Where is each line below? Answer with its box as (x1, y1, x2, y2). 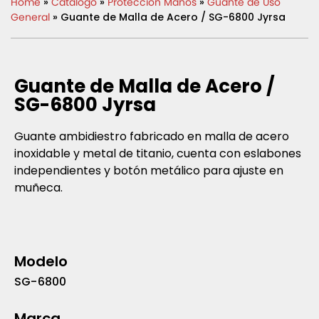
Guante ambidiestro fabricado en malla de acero (14, 128, 289, 145)
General (11, 10, 50, 25)
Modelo (14, 251, 68, 271)
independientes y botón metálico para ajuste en (14, 162, 283, 179)
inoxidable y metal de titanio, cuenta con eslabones (14, 145, 301, 162)
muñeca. (14, 179, 63, 197)
